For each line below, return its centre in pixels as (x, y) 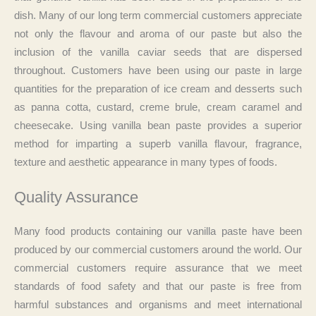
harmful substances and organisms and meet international (158, 305)
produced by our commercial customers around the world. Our (158, 250)
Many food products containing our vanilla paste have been (158, 232)
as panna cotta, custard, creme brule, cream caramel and (158, 108)
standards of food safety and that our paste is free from (158, 287)
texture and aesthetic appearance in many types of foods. (146, 163)
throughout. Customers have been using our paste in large (158, 71)
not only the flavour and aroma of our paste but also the (158, 34)
